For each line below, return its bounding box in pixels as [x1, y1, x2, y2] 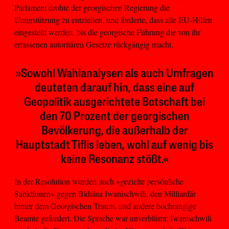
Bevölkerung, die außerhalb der [41, 125, 188, 138]
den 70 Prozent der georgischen [39, 110, 190, 123]
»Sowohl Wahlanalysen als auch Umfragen [15, 67, 214, 80]
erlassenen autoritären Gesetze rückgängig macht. [14, 38, 173, 50]
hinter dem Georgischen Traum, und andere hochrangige [14, 200, 196, 211]
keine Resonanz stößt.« [60, 153, 169, 166]
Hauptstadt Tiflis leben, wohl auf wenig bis [16, 139, 213, 152]
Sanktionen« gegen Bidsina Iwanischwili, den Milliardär [14, 188, 196, 199]
